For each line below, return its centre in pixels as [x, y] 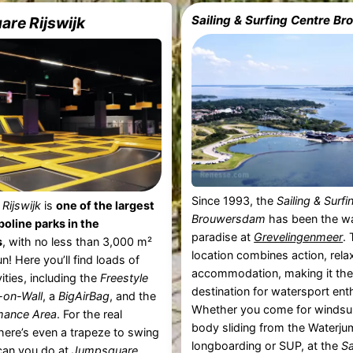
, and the [132, 296]
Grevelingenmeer [299, 237]
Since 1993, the [234, 201]
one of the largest [105, 206]
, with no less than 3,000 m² [77, 242]
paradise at [223, 237]
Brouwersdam [229, 219]
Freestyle [124, 278]
